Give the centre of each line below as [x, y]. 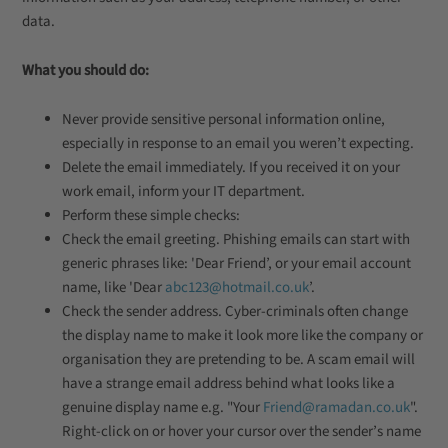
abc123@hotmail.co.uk [237, 287]
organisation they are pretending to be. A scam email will [238, 359]
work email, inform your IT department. [183, 191]
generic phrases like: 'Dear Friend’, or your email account [236, 263]
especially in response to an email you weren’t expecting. [238, 143]
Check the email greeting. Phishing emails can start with [236, 239]
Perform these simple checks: [151, 215]
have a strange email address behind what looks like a [228, 383]
